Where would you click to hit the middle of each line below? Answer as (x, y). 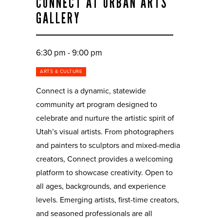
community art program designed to (97, 105)
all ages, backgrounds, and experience (101, 186)
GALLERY (58, 18)
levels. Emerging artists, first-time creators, (108, 200)
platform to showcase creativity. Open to (104, 173)
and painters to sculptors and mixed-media (108, 145)
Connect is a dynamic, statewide (91, 91)
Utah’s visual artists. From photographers (105, 132)
